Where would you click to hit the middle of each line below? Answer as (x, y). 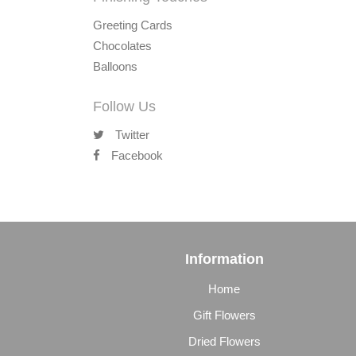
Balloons (115, 66)
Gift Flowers (224, 315)
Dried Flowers (224, 341)
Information (224, 259)
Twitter (131, 135)
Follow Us (124, 106)
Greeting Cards (133, 25)
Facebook (135, 155)
